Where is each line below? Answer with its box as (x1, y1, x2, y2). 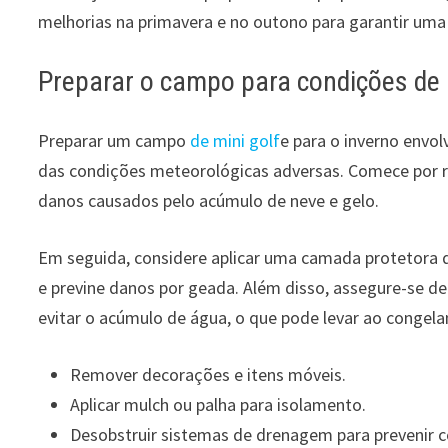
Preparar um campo (38, 128, 191, 152)
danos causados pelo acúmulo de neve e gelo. (38, 188, 380, 212)
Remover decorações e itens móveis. (70, 362, 347, 386)
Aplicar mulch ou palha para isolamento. (70, 392, 367, 416)
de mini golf (190, 128, 281, 152)
